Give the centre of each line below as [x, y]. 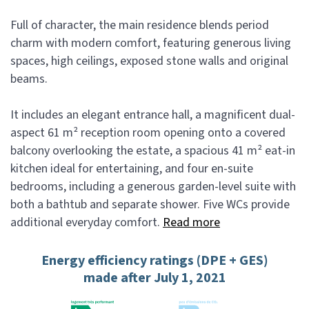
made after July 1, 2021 [154, 278]
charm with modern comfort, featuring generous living [151, 43]
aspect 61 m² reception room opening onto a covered [148, 133]
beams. [29, 79]
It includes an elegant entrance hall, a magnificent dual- [153, 115]
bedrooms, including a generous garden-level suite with [153, 187]
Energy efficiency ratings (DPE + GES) [154, 261]
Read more [191, 222]
